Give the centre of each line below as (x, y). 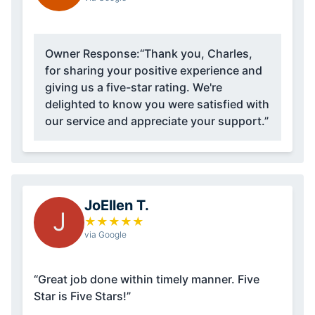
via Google (105, 234)
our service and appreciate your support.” (157, 121)
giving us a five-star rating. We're (134, 87)
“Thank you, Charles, (196, 53)
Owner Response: (92, 53)
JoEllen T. (117, 205)
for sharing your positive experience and (154, 70)
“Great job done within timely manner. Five (147, 279)
